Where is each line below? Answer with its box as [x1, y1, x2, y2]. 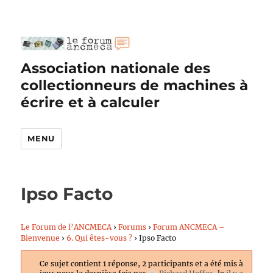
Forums [118, 222, 147, 232]
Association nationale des [21, 60, 211, 77]
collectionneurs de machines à [21, 77, 249, 94]
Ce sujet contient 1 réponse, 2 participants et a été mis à [39, 259, 243, 268]
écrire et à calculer [21, 94, 160, 111]
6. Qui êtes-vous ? [66, 233, 133, 243]
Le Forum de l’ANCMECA [21, 222, 112, 232]
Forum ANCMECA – [153, 222, 225, 232]
